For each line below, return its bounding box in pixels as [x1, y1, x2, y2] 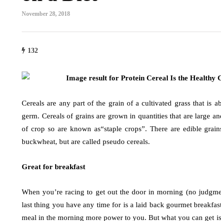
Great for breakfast [22, 163, 85, 171]
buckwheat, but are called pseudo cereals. [22, 138, 150, 146]
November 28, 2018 [22, 10, 70, 17]
